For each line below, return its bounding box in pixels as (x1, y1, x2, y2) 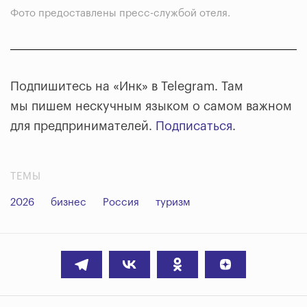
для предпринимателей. (10, 120, 156, 133)
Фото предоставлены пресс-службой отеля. (10, 8, 230, 19)
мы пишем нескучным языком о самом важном (10, 100, 292, 113)
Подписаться (156, 120, 232, 133)
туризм (156, 197, 191, 208)
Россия (103, 197, 139, 208)
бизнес (51, 197, 86, 208)
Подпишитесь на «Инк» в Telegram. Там (10, 80, 243, 93)
